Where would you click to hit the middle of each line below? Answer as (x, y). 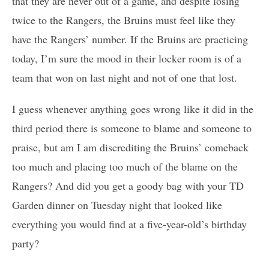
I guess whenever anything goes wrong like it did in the (133, 109)
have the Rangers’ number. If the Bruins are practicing (130, 39)
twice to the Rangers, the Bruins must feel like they (124, 20)
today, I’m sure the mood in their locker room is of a (127, 59)
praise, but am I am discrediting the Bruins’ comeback (130, 147)
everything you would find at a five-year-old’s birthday (129, 224)
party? (26, 243)
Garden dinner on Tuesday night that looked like (117, 205)
